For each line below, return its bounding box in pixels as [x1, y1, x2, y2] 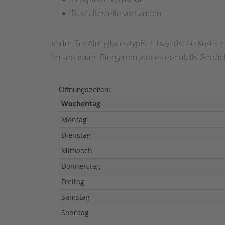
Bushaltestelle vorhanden [71, 8, 161, 19]
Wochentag [61, 99, 100, 109]
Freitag [61, 177, 84, 187]
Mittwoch [61, 146, 92, 156]
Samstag [61, 192, 90, 202]
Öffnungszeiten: [59, 85, 110, 94]
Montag [61, 115, 87, 125]
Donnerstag [61, 161, 100, 171]
